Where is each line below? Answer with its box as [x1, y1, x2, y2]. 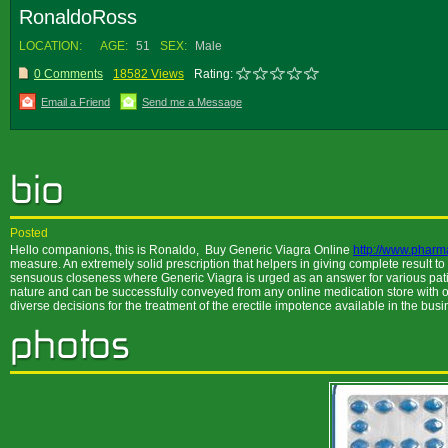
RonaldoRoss [19, 6, 137, 28]
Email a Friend [41, 96, 110, 108]
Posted [10, 226, 48, 240]
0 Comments [34, 67, 103, 81]
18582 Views [113, 67, 184, 81]
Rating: [194, 67, 233, 81]
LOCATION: [19, 39, 82, 53]
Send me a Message [142, 96, 242, 108]
